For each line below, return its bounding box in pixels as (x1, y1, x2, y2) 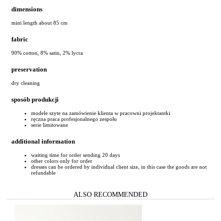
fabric (11, 35, 28, 43)
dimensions (11, 5, 42, 13)
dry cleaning (11, 80, 40, 86)
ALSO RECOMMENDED (74, 190, 147, 199)
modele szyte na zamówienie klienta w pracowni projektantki (31, 110, 170, 116)
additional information (11, 138, 75, 146)
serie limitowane (31, 122, 68, 128)
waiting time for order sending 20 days (31, 152, 120, 158)
